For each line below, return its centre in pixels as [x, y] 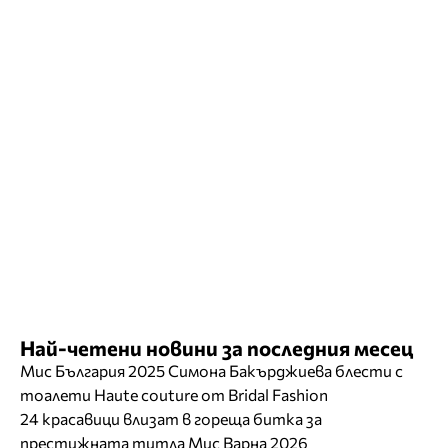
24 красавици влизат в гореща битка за [171, 419]
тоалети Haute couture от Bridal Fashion [174, 395]
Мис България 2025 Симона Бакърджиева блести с [211, 371]
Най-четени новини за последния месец [216, 348]
